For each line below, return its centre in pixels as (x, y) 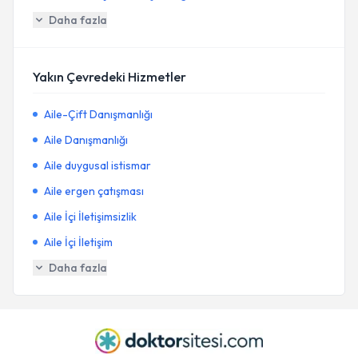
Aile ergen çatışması (94, 191)
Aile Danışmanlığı (86, 140)
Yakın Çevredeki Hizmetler (109, 77)
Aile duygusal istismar (97, 165)
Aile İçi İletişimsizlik (90, 217)
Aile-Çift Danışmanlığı (98, 114)
